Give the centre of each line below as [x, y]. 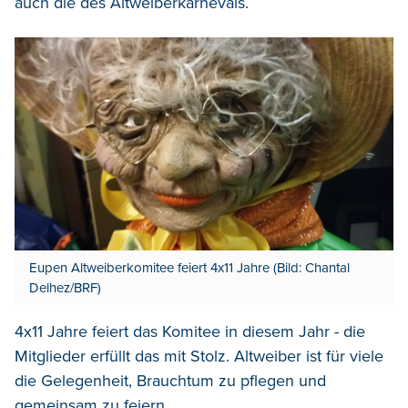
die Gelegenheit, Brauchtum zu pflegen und [170, 381]
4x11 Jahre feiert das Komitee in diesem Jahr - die [190, 332]
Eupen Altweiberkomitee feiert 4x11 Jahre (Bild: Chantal [189, 268]
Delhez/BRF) [65, 288]
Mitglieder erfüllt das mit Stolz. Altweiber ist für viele [199, 357]
